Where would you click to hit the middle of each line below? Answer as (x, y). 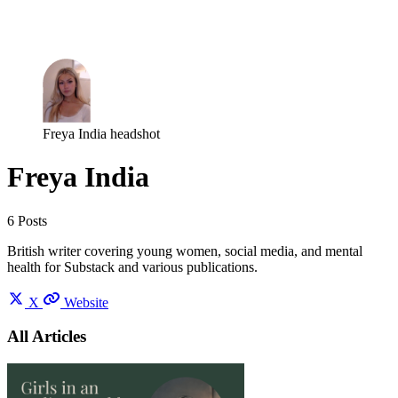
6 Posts (27, 220)
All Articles (47, 337)
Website (86, 302)
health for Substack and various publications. (132, 267)
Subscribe (78, 35)
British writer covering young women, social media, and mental (185, 251)
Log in (27, 35)
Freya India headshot (101, 133)
